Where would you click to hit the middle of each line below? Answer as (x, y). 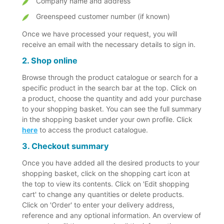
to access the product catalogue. (93, 130)
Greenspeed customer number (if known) (103, 16)
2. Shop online (50, 61)
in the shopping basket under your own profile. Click (107, 119)
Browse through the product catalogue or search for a (110, 77)
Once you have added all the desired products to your (111, 163)
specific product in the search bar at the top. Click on (109, 88)
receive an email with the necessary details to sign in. (109, 44)
